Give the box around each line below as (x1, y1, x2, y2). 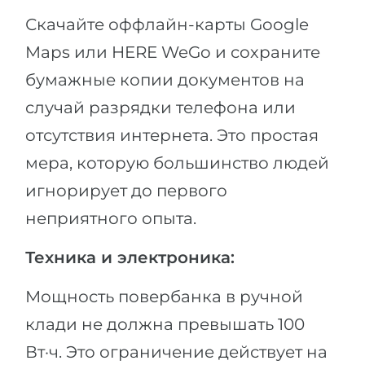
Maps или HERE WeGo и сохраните (25, 42, 320, 62)
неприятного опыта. (25, 208, 196, 228)
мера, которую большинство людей (25, 152, 329, 173)
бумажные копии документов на (25, 69, 305, 90)
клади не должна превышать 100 (25, 314, 305, 334)
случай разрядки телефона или (25, 97, 296, 117)
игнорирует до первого (25, 180, 227, 200)
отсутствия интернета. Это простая (25, 125, 319, 145)
